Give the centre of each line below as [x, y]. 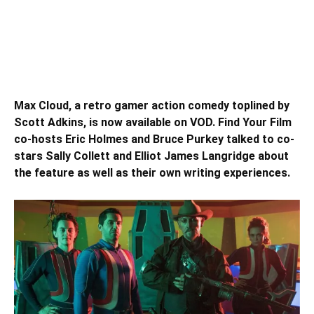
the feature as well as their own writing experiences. [152, 172]
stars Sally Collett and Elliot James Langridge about [151, 156]
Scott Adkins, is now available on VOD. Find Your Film [153, 122]
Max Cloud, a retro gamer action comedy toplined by [152, 105]
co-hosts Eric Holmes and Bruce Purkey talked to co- [154, 139]
